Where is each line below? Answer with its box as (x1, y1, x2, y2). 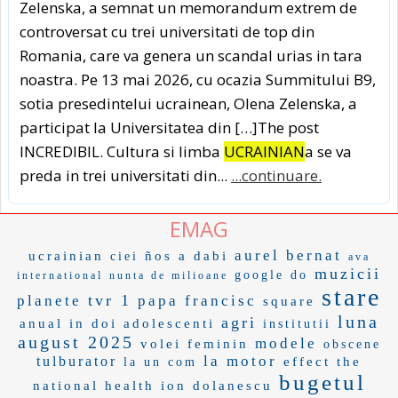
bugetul (278, 370, 366, 394)
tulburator (36, 353, 117, 369)
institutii (262, 316, 331, 330)
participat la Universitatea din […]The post (20, 116, 319, 138)
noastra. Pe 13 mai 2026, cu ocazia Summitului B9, (20, 68, 376, 90)
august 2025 (17, 331, 134, 352)
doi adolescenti (91, 315, 215, 330)
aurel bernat (234, 246, 342, 264)
